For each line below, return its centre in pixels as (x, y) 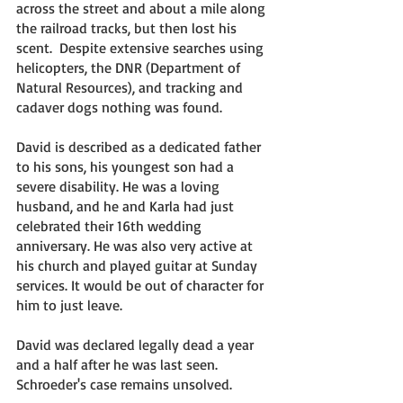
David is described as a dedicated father (140, 147)
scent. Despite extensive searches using (142, 48)
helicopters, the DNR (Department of (130, 68)
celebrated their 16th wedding (111, 226)
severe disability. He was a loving (120, 187)
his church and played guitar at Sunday (139, 266)
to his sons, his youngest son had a (127, 167)
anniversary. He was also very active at (136, 246)
